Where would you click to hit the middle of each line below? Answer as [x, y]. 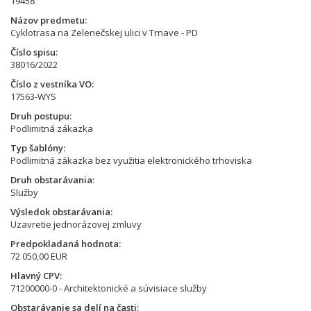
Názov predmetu [48, 20]
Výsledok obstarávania [60, 212]
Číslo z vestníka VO [51, 84]
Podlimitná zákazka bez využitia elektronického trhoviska [131, 160]
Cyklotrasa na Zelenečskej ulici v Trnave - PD [104, 33]
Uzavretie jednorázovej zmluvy [76, 224]
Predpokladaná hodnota [65, 244]
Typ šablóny [37, 148]
